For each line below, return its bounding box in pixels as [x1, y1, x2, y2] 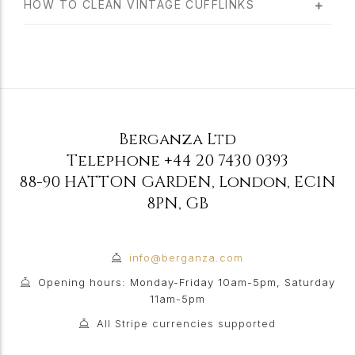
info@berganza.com [129, 251, 243, 264]
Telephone [67, 150, 164, 171]
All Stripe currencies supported [97, 317, 276, 330]
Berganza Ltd [119, 128, 236, 150]
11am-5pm [150, 292, 205, 305]
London [219, 171, 287, 193]
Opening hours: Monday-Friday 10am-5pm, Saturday [37, 276, 335, 288]
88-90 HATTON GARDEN [19, 171, 212, 193]
